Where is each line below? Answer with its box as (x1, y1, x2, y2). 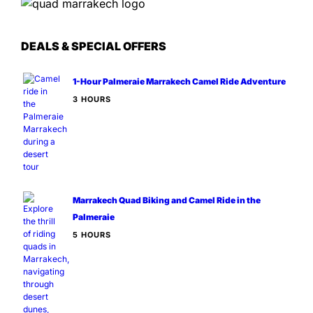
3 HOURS (73, 94, 111, 104)
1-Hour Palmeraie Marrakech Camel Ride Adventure (73, 75, 286, 87)
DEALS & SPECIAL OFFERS (21, 38, 166, 53)
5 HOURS (73, 229, 111, 240)
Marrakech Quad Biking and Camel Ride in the (73, 194, 261, 205)
